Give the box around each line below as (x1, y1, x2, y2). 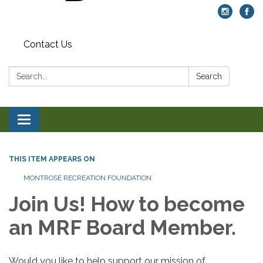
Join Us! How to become (9, 192, 245, 217)
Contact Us (23, 39, 72, 50)
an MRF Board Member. (9, 215, 236, 240)
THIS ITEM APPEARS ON (9, 155, 95, 164)
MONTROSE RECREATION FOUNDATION (23, 174, 151, 183)
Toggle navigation (23, 115, 102, 127)
